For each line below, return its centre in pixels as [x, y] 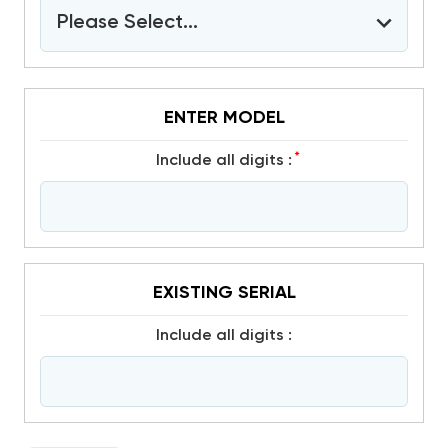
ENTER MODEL [224, 118]
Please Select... [127, 23]
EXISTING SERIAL [224, 293]
